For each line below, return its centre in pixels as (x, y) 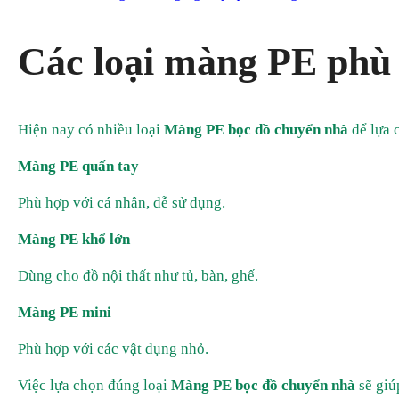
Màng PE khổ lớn (74, 240)
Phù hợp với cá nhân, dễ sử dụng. (122, 203)
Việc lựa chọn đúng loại (94, 386)
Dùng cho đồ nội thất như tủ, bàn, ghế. (138, 276)
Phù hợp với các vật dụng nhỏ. (113, 349)
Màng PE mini (65, 313)
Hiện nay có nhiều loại (91, 130)
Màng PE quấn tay (78, 167)
